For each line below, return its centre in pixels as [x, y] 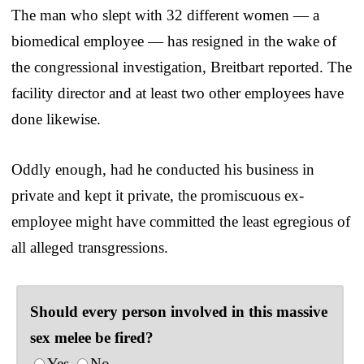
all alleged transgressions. [90, 248]
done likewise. [56, 119]
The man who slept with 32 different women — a [165, 15]
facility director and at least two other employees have [178, 93]
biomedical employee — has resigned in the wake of [174, 41]
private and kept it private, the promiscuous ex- [158, 196]
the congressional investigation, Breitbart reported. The [182, 67]
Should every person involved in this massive [179, 312]
